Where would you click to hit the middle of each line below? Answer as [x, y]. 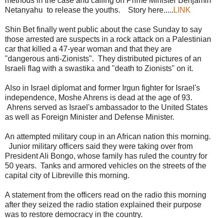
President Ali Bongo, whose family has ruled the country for [106, 156]
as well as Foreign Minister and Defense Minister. [90, 117]
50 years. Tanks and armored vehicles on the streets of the [106, 165]
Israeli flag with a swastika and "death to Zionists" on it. [99, 68]
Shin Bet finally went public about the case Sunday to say [103, 29]
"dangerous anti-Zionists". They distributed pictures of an [103, 58]
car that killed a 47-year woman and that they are [88, 49]
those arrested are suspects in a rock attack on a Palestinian [108, 39]
